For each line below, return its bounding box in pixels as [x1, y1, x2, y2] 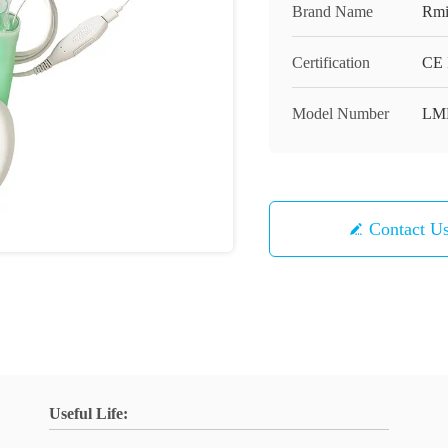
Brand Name [292, 3, 373, 20]
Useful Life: [49, 405, 128, 422]
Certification [292, 54, 370, 71]
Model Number [292, 105, 389, 122]
